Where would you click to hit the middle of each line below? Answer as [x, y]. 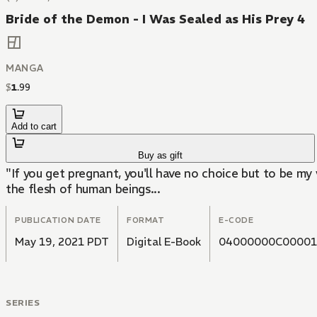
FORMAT [146, 220]
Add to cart [34, 127]
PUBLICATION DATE [58, 220]
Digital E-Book [164, 242]
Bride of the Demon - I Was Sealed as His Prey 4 [155, 19]
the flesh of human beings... [83, 189]
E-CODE [236, 220]
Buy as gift [161, 156]
